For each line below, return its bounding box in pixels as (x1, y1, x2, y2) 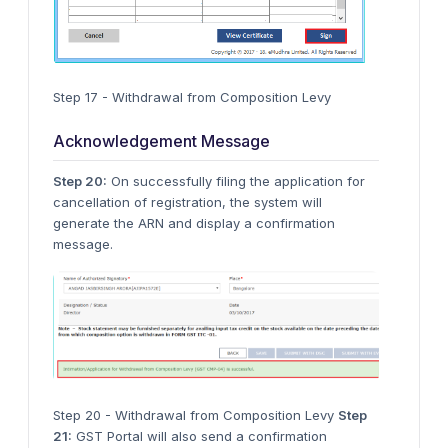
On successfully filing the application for (107, 172, 365, 189)
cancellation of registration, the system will (53, 193, 322, 210)
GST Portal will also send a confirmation (72, 428, 327, 445)
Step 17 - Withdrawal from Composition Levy (53, 88, 331, 105)
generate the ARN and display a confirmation (53, 214, 335, 231)
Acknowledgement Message (53, 130, 270, 151)
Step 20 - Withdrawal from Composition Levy (53, 407, 338, 424)
